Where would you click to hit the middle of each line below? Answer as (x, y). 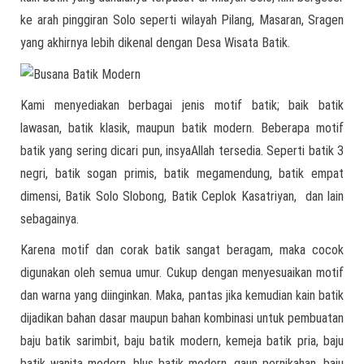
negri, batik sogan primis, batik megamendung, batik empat (182, 173)
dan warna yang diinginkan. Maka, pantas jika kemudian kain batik (182, 295)
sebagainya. (50, 219)
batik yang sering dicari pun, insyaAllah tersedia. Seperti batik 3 (182, 150)
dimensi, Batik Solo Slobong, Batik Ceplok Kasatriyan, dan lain (182, 196)
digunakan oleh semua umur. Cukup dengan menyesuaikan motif (182, 272)
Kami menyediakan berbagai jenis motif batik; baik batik (182, 105)
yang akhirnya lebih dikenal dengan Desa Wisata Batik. (155, 43)
